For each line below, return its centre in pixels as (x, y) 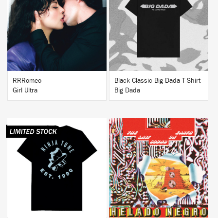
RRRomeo (27, 81)
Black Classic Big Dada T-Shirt (157, 81)
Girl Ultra (25, 91)
